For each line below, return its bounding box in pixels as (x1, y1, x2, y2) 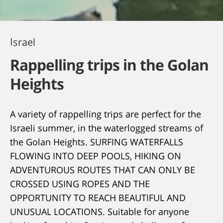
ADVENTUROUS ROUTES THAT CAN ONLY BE (10, 159, 195, 178)
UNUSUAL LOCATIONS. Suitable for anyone (10, 201, 189, 220)
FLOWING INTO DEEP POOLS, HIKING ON (10, 145, 181, 164)
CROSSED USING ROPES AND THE (10, 173, 150, 192)
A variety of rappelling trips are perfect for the (10, 104, 201, 122)
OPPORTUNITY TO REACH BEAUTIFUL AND (10, 187, 186, 206)
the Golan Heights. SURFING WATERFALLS (10, 131, 183, 150)
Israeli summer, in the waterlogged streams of (10, 117, 203, 136)
